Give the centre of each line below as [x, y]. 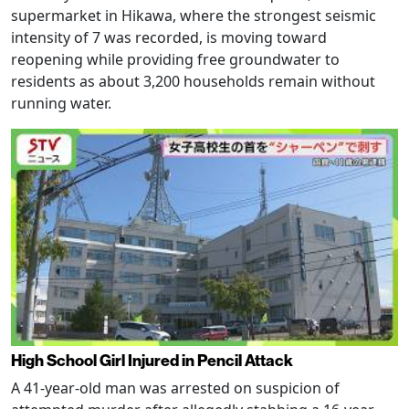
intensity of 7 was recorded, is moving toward [169, 37]
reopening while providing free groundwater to [175, 59]
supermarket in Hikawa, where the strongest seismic [194, 15]
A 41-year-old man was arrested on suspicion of [175, 388]
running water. [61, 103]
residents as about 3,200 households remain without [193, 81]
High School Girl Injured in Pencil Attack [152, 361]
